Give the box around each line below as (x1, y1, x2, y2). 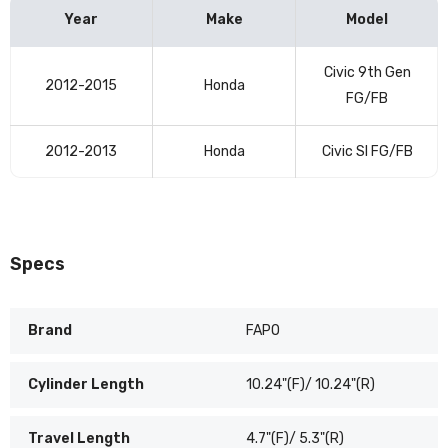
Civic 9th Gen (323, 63, 411, 81)
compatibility (9, 75, 96, 93)
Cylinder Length (28, 375, 144, 393)
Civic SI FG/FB (321, 142, 413, 160)
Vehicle (9, 49, 55, 67)
